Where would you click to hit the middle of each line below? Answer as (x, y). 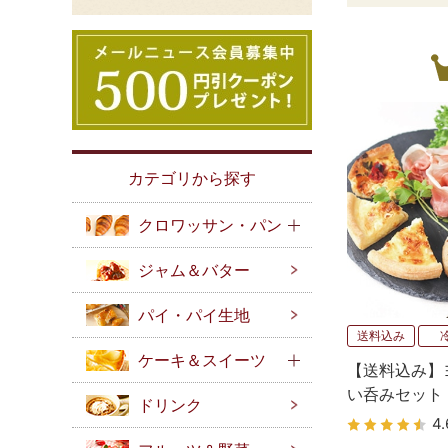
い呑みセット (395, 394)
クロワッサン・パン (210, 225)
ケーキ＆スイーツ (202, 360)
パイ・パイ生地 (194, 315)
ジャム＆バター (194, 270)
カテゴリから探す (192, 178)
